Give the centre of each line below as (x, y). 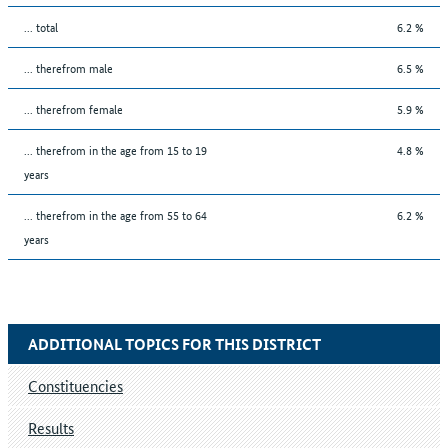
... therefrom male (68, 67)
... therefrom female (73, 108)
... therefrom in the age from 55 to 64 (115, 214)
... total (41, 26)
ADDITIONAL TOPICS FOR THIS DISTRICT (174, 343)
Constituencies (75, 385)
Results (51, 427)
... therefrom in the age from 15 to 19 (115, 149)
